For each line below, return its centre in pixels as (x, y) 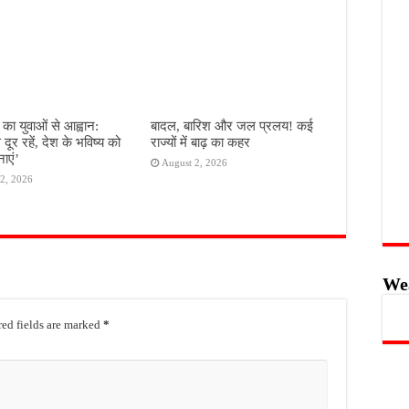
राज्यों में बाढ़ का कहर (200, 142)
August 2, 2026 (194, 163)
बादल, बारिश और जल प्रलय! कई (231, 126)
